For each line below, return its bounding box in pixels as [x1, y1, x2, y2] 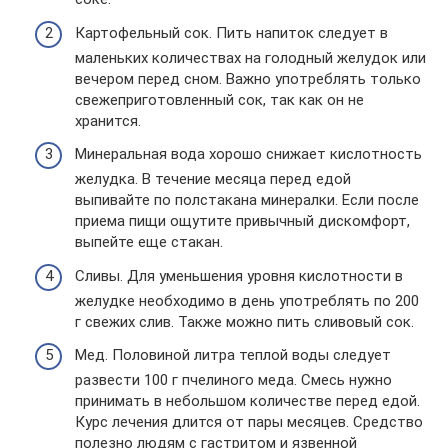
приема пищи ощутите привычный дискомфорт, [75, 212, 410, 231]
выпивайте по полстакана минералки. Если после [75, 191, 419, 210]
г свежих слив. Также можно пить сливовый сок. [75, 312, 414, 331]
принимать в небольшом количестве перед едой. [75, 392, 420, 411]
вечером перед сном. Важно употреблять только [75, 69, 421, 88]
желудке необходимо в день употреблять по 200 [75, 291, 419, 310]
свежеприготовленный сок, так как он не [75, 90, 364, 109]
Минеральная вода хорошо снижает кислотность [75, 145, 422, 164]
